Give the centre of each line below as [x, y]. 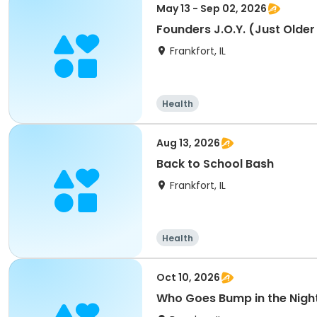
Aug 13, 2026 [188, 143]
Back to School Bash [215, 164]
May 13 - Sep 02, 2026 [212, 8]
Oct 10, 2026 [188, 277]
